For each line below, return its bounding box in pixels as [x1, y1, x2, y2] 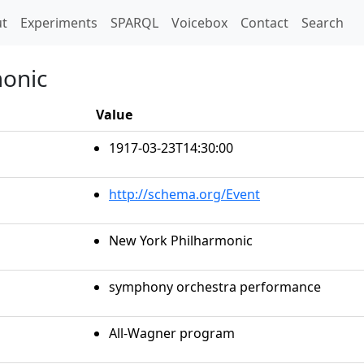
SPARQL [110, 14, 158, 32]
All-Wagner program [109, 324, 235, 342]
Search [301, 14, 344, 32]
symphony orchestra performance [109, 278, 321, 296]
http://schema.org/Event [109, 185, 260, 203]
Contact [240, 14, 288, 32]
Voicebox [171, 14, 227, 32]
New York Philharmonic [109, 232, 253, 249]
